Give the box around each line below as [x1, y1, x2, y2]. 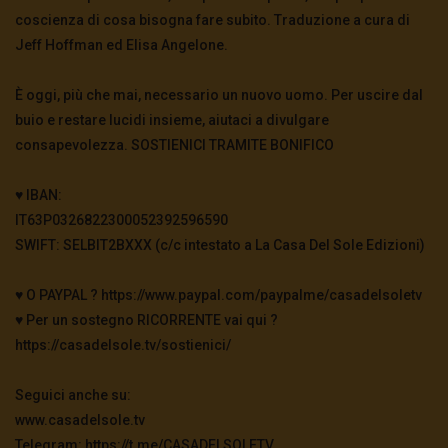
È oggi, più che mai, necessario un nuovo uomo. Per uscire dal [15, 87, 423, 104]
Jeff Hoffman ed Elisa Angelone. [15, 37, 228, 54]
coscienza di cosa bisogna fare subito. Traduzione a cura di [15, 12, 410, 29]
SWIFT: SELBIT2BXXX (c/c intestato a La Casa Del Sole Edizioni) [15, 237, 425, 254]
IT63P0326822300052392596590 [15, 212, 228, 229]
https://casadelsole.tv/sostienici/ [15, 337, 231, 354]
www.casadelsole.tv [15, 412, 145, 429]
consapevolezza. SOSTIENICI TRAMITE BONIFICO [15, 137, 334, 154]
